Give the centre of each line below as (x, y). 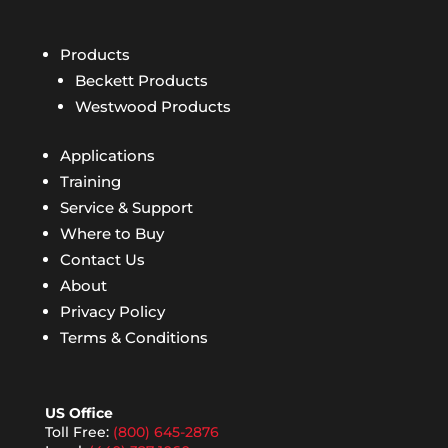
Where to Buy (111, 234)
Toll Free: (78, 432)
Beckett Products (141, 81)
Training (90, 182)
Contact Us (102, 260)
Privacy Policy (112, 312)
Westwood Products (152, 107)
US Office (78, 413)
